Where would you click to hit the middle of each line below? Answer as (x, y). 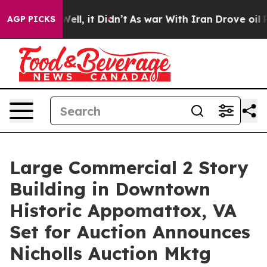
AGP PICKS (31, 19)
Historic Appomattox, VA (123, 210)
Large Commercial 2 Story (129, 167)
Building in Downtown (110, 189)
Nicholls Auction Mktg (110, 253)
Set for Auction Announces (130, 232)
